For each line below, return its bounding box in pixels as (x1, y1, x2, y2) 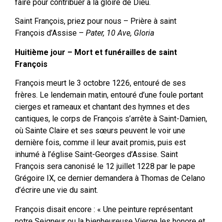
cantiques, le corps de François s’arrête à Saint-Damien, (15, 114, 207, 124)
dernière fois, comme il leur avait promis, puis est (15, 138, 186, 148)
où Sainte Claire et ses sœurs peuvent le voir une (15, 126, 185, 136)
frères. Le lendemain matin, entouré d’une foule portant (15, 90, 203, 100)
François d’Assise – (15, 28, 86, 38)
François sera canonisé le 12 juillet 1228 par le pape (15, 162, 195, 171)
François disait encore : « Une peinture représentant (15, 204, 193, 214)
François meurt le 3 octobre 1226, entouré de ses (15, 78, 186, 88)
